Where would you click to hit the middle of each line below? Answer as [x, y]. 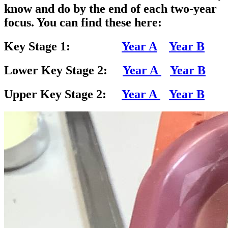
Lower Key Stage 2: [63, 70]
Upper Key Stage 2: [63, 94]
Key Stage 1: [63, 47]
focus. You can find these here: [83, 23]
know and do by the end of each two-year [110, 9]
